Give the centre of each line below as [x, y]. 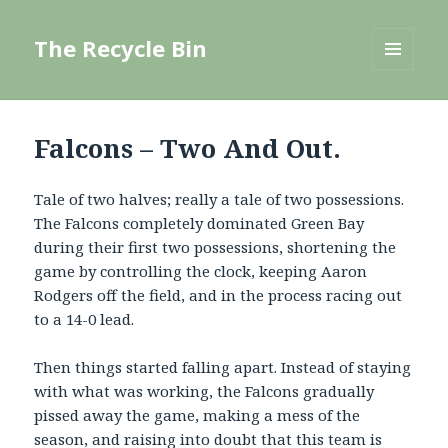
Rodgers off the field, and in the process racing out [218, 295]
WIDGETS [401, 112]
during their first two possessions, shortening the [215, 247]
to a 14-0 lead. [84, 319]
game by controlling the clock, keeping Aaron [201, 271]
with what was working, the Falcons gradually [204, 391]
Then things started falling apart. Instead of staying [223, 367]
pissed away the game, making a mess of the [197, 415]
